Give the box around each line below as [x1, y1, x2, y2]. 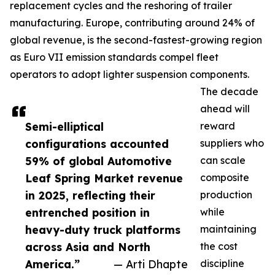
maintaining [200, 223, 257, 236]
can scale [200, 154, 246, 167]
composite [200, 171, 249, 184]
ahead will [200, 103, 250, 115]
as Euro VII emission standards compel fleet [10, 51, 219, 64]
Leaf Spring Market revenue [25, 171, 183, 185]
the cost [200, 240, 238, 253]
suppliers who [200, 137, 264, 150]
